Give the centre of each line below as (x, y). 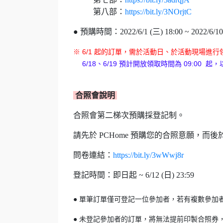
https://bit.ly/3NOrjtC (158, 12)
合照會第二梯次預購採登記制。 (129, 115)
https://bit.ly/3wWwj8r (148, 155)
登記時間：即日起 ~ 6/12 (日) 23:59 (134, 175)
